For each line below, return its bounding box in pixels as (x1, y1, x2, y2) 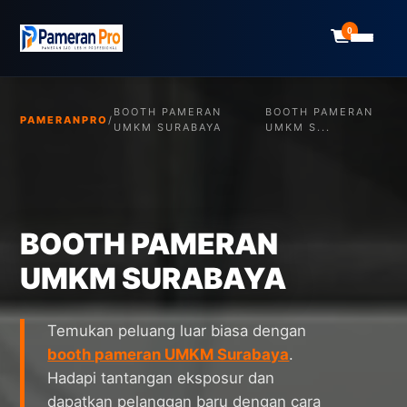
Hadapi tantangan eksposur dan (47, 369, 275, 388)
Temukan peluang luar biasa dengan (47, 322, 307, 341)
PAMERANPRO (20, 113, 109, 126)
